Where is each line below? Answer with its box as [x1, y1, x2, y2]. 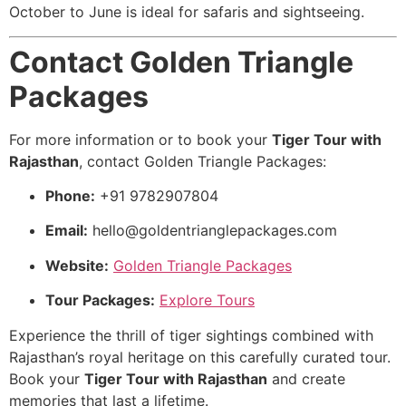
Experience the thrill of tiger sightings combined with [9, 325, 373, 344]
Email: [45, 221, 88, 240]
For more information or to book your [9, 130, 272, 149]
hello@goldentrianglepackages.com [92, 221, 337, 240]
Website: [45, 256, 109, 275]
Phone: [45, 186, 95, 205]
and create [267, 369, 345, 388]
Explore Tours [159, 291, 255, 310]
